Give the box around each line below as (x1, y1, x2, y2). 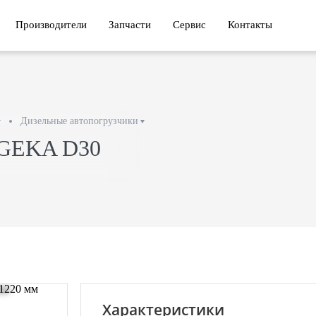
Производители (16, 19, 87, 30)
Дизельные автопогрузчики (20, 116, 138, 126)
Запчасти (109, 19, 151, 30)
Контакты (228, 19, 272, 30)
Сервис (173, 19, 206, 30)
